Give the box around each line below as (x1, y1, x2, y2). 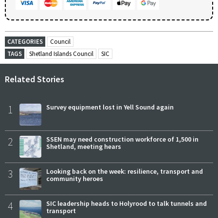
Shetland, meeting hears (46, 142, 121, 151)
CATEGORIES (7, 37, 43, 46)
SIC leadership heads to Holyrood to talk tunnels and (46, 199, 207, 208)
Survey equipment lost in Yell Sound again (46, 102, 174, 111)
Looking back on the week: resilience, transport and (46, 166, 203, 176)
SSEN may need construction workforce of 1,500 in (46, 134, 199, 144)
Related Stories (5, 73, 64, 85)
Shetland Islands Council (29, 49, 93, 58)
